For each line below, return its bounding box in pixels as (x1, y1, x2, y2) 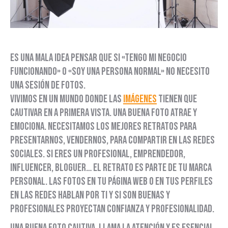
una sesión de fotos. (10, 79, 85, 92)
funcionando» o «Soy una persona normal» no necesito (10, 65, 210, 78)
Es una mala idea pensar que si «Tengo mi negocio (10, 51, 187, 65)
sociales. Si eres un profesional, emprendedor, (10, 148, 185, 161)
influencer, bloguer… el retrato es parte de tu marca (10, 161, 212, 175)
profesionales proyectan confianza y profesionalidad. (10, 203, 214, 216)
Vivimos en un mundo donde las (10, 93, 123, 106)
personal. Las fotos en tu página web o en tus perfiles (10, 175, 213, 188)
